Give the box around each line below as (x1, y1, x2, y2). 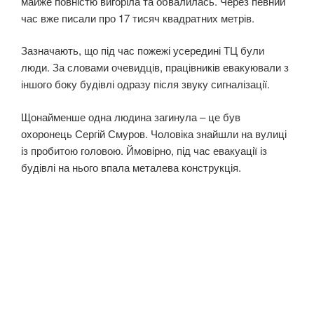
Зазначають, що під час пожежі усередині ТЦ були (21, 43, 264, 58)
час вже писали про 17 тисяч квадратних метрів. (21, 10, 254, 25)
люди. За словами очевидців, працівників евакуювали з (21, 60, 289, 75)
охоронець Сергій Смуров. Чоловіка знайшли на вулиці (21, 125, 287, 141)
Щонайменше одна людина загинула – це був (21, 109, 240, 124)
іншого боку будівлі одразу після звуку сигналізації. (21, 76, 270, 92)
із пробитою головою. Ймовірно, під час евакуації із (21, 142, 267, 158)
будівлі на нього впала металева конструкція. (21, 159, 241, 175)
